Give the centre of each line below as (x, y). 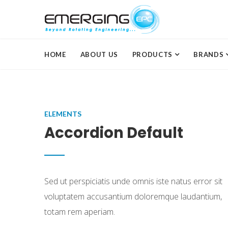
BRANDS (209, 54)
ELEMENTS (63, 114)
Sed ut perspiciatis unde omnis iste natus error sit (133, 181)
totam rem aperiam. (80, 212)
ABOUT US (99, 54)
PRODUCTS (153, 54)
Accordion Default (114, 133)
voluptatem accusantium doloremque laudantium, (133, 196)
